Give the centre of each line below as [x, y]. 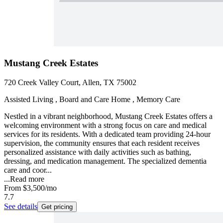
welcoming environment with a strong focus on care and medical [105, 125]
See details [21, 206]
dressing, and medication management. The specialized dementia [105, 161]
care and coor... [28, 170]
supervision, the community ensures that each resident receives [102, 143]
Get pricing [57, 207]
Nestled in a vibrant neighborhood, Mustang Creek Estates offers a [108, 116]
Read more [27, 179]
